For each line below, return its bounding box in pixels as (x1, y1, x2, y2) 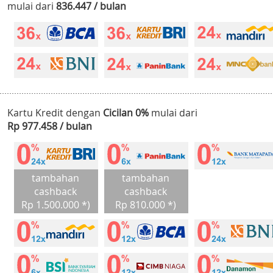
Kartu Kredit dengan (7, 106, 103, 120)
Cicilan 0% (103, 106, 149, 120)
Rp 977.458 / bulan (7, 119, 92, 133)
